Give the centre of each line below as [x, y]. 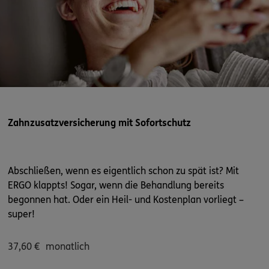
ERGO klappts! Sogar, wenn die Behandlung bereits [116, 185]
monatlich [68, 246]
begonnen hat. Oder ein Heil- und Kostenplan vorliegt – [126, 199]
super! [21, 214]
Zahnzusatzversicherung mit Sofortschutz [99, 122]
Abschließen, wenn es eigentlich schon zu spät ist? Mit [123, 171]
